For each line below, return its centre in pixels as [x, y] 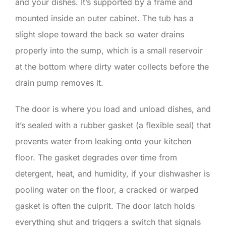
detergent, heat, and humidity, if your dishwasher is [112, 173]
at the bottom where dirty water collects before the [112, 66]
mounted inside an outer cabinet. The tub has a [104, 18]
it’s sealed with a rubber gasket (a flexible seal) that [113, 125]
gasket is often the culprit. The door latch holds [105, 206]
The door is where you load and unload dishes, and [113, 109]
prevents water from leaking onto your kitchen [103, 141]
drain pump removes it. [59, 82]
